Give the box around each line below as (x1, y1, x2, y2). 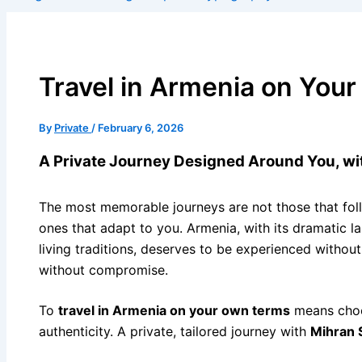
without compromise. (39, 262, 168, 279)
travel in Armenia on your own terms (58, 302, 290, 319)
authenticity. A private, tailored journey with (39, 323, 310, 340)
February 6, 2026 (98, 120, 183, 134)
